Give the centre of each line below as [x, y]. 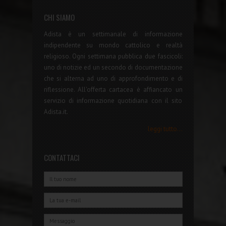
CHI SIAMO [59, 17]
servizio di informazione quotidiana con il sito [113, 100]
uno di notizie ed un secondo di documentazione [113, 67]
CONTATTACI [62, 157]
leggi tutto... [165, 129]
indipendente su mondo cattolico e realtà [113, 45]
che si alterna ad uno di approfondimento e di [113, 78]
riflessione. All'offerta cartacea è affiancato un [113, 89]
